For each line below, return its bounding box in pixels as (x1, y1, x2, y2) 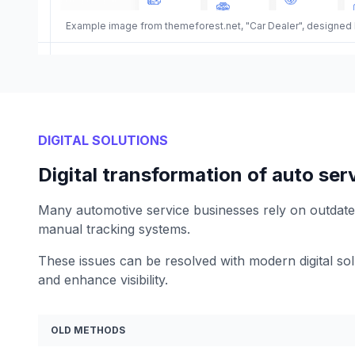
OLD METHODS (51, 323, 125, 336)
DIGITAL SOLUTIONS (38, 132, 168, 148)
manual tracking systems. (38, 220, 190, 237)
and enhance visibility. (38, 271, 168, 288)
